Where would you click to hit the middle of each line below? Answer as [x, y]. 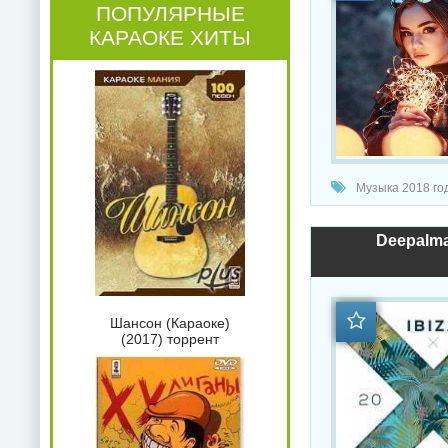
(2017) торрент [170, 339]
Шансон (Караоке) [170, 323]
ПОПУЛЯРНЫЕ [170, 13]
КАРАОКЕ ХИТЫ [170, 37]
